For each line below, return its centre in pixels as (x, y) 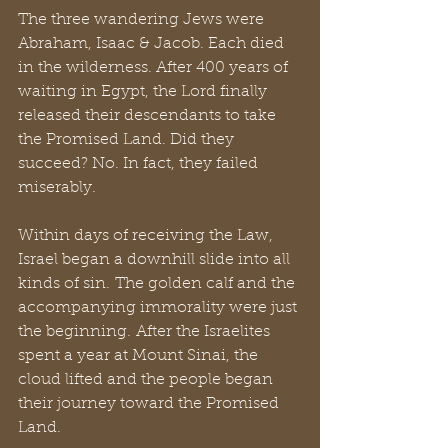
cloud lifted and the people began (147, 380)
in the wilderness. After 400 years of (155, 68)
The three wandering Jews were (143, 20)
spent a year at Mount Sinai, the (140, 356)
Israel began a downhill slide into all (156, 260)
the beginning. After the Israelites (146, 332)
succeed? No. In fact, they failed (140, 164)
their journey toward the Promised (150, 404)
